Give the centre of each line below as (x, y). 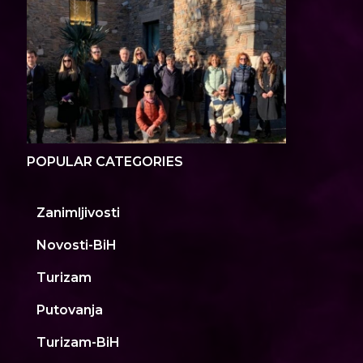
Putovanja (70, 310)
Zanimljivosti (78, 213)
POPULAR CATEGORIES (105, 162)
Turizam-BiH (78, 343)
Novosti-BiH (77, 246)
